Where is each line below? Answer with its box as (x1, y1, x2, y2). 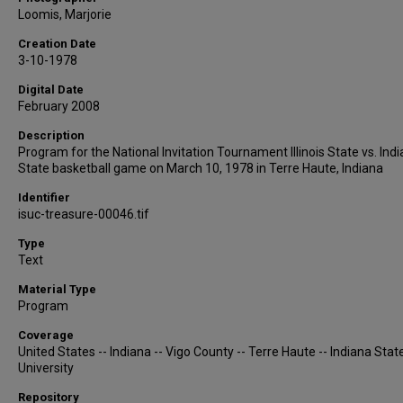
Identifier (18, 191, 70, 204)
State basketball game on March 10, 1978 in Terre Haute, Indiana (18, 161, 383, 175)
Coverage (18, 328, 74, 342)
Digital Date (18, 83, 84, 96)
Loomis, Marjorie (18, 7, 112, 22)
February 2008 (18, 99, 100, 113)
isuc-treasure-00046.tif (18, 207, 149, 221)
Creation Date (18, 37, 96, 50)
